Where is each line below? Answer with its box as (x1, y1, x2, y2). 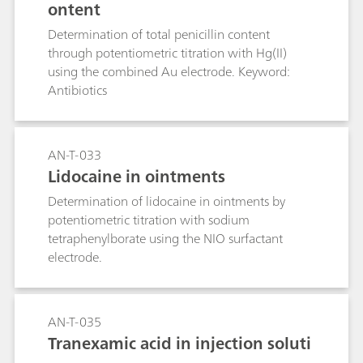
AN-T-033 (48, 143, 101, 166)
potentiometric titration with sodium (48, 208, 250, 231)
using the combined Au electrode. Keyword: (48, 60, 290, 83)
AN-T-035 (48, 310, 101, 333)
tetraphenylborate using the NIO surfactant (48, 227, 283, 250)
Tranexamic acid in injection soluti (48, 329, 311, 357)
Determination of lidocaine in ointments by (48, 190, 285, 212)
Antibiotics (48, 79, 107, 101)
